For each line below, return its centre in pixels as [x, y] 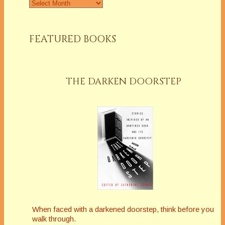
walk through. [54, 218]
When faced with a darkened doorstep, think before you [123, 209]
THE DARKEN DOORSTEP [124, 81]
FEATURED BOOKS [73, 39]
